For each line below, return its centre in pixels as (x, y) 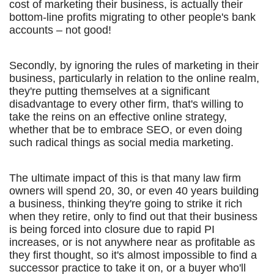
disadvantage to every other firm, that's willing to (126, 104)
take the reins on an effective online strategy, (118, 117)
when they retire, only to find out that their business (133, 217)
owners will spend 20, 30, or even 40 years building (134, 191)
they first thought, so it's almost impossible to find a (133, 255)
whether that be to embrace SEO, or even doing (126, 130)
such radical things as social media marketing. (121, 143)
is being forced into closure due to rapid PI (112, 229)
